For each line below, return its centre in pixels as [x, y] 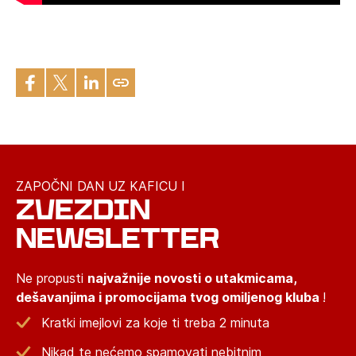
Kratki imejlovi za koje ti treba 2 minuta [155, 323]
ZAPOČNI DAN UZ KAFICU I [101, 186]
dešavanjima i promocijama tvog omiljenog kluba [169, 298]
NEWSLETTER [118, 238]
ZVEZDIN [83, 210]
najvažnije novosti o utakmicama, [192, 279]
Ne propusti [52, 279]
